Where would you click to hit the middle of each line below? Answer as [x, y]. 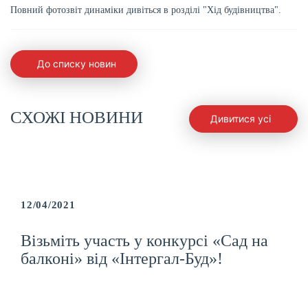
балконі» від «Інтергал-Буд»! [122, 258]
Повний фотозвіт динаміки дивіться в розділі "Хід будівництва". [146, 10]
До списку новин [76, 64]
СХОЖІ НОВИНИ [77, 118]
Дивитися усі [241, 119]
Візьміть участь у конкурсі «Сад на [144, 240]
